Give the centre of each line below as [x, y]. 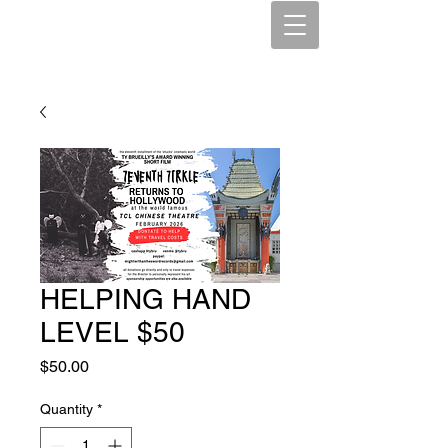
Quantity [66, 409]
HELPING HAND [145, 299]
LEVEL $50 [112, 332]
